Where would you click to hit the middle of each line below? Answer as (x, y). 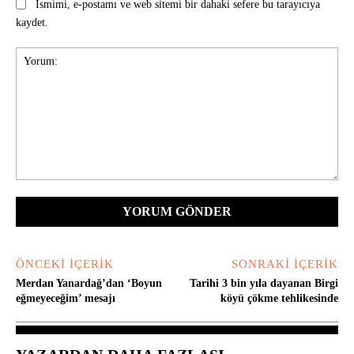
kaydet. (32, 22)
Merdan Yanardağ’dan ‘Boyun (89, 283)
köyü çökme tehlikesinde (279, 298)
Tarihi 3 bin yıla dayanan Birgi (264, 283)
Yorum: (33, 187)
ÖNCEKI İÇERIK (65, 264)
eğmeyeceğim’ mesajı (66, 298)
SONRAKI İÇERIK (284, 264)
